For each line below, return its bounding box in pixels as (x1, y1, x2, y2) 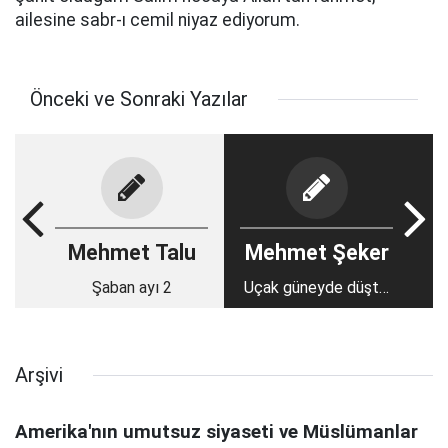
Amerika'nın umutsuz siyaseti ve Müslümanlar (15, 421, 418, 443)
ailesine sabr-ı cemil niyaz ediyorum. (15, 10, 300, 30)
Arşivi (15, 363, 63, 387)
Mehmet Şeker (244, 240, 389, 265)
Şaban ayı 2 (91, 278, 172, 297)
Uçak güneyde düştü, (243, 278, 390, 297)
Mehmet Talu (67, 240, 196, 265)
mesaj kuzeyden (260, 302, 373, 321)
